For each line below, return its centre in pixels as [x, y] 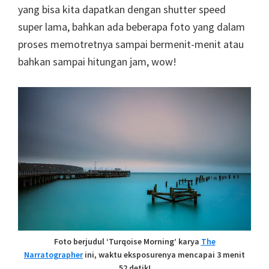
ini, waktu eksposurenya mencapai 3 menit [164, 255]
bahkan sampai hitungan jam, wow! [97, 62]
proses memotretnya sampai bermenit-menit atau [131, 44]
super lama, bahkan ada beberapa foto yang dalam [131, 27]
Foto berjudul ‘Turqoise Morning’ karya [127, 242]
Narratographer [53, 255]
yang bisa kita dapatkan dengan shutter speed [122, 10]
